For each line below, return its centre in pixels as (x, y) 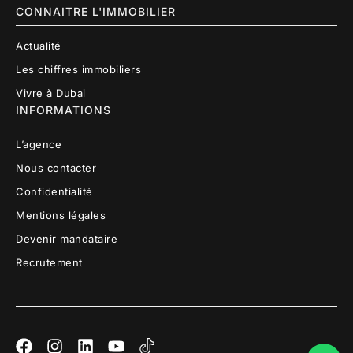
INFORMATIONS (63, 110)
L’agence (39, 145)
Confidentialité (54, 192)
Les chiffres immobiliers (78, 70)
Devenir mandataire (67, 239)
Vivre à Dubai (51, 93)
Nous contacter (56, 168)
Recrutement (49, 263)
